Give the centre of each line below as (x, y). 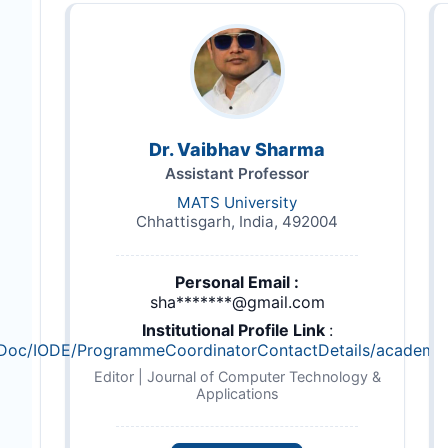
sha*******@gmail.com (237, 302)
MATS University (237, 203)
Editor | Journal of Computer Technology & (237, 377)
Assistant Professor (237, 174)
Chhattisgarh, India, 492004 (237, 222)
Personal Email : (237, 282)
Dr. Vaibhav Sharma (237, 150)
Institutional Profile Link (235, 330)
